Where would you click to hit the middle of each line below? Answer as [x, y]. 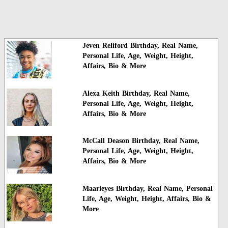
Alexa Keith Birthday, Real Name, [136, 93]
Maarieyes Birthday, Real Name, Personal [147, 188]
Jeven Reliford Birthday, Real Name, [140, 46]
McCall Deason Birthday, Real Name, [141, 141]
